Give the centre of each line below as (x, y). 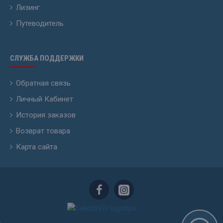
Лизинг (28, 7)
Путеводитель (40, 23)
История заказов (46, 115)
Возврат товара (43, 131)
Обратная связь (43, 83)
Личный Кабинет (45, 99)
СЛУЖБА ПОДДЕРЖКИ (47, 58)
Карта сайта (37, 147)
